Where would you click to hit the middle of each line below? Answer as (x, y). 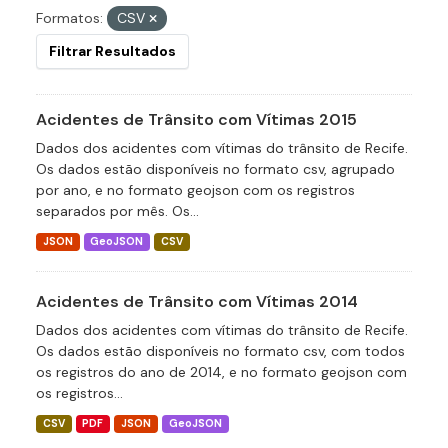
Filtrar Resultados (112, 51)
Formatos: (69, 18)
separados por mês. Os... (117, 211)
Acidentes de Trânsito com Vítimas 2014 (197, 301)
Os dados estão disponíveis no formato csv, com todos (220, 351)
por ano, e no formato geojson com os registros (195, 190)
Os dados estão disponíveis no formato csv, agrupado (215, 169)
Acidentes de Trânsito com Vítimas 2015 (196, 119)
